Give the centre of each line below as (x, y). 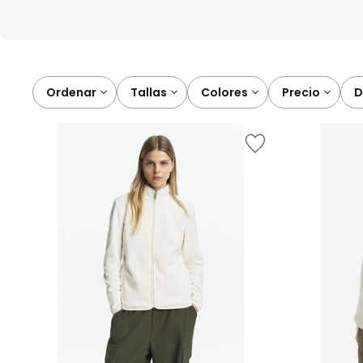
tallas (152, 92)
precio (305, 92)
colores (229, 92)
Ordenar (71, 92)
